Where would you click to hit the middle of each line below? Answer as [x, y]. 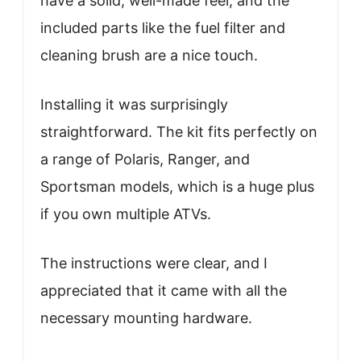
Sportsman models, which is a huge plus [177, 187]
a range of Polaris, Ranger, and [145, 160]
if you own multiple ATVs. [126, 214]
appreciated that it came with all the [164, 291]
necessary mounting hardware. [146, 318]
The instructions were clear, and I [154, 263]
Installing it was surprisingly [134, 105]
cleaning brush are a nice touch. [149, 56]
